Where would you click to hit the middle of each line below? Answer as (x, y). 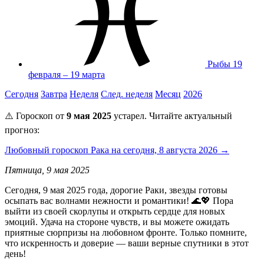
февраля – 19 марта (67, 74)
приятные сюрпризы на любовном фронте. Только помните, (126, 232)
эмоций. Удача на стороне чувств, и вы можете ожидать (117, 222)
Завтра (54, 94)
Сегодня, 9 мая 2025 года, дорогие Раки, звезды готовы (116, 190)
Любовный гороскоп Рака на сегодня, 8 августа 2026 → (117, 150)
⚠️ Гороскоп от (36, 115)
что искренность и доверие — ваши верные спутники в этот (127, 243)
